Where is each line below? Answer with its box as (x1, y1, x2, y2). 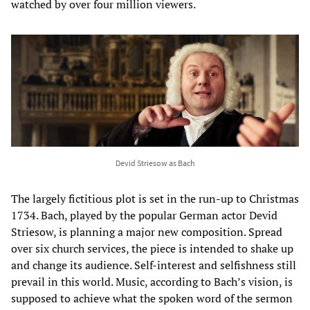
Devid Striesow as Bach (115, 158, 195, 169)
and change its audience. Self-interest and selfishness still (11, 257, 296, 273)
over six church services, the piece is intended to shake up (11, 241, 293, 257)
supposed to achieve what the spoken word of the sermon (11, 291, 293, 307)
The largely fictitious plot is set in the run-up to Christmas (11, 191, 299, 207)
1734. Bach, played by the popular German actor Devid (11, 208, 277, 224)
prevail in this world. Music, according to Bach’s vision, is (11, 274, 293, 290)
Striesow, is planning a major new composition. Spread (11, 224, 282, 240)
